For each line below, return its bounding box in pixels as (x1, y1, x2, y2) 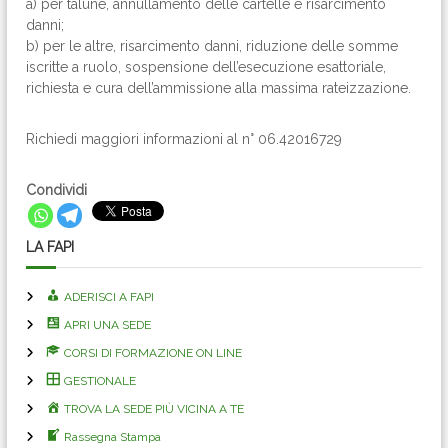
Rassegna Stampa (63, 429, 161, 444)
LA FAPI (26, 238, 75, 255)
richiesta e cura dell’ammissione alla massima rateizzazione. (26, 80, 412, 96)
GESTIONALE (63, 373, 136, 388)
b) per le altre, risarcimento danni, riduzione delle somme (26, 38, 399, 54)
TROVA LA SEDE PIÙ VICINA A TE (63, 401, 244, 416)
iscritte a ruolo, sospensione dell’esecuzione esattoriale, (26, 59, 387, 75)
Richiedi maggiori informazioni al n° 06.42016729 (26, 131, 343, 147)
